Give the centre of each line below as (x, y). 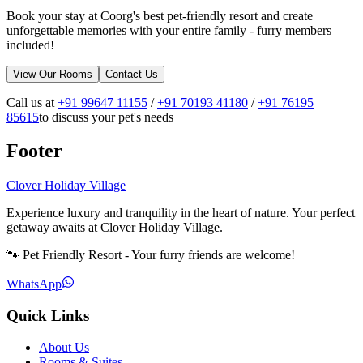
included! (30, 45)
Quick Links (48, 316)
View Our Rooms (53, 74)
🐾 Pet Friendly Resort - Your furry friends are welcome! (151, 255)
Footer (34, 151)
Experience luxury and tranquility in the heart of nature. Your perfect (181, 213)
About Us (64, 347)
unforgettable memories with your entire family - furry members (169, 30)
